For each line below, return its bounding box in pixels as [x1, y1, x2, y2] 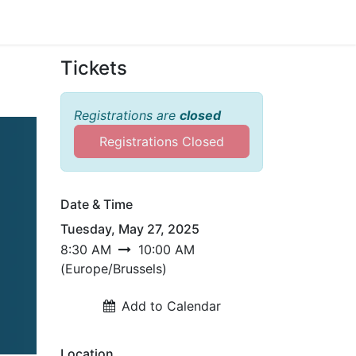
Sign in [209, 14, 250, 30]
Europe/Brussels [65, 261, 162, 277]
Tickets [60, 56, 127, 79]
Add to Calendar [121, 298, 221, 314]
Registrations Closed [99, 133, 224, 149]
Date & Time [60, 196, 133, 212]
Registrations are [74, 107, 180, 123]
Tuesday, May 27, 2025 [60, 221, 199, 237]
